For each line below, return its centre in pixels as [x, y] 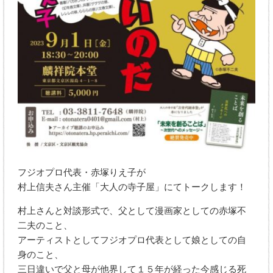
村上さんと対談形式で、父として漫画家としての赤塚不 [132, 211]
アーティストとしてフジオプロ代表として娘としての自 [132, 240]
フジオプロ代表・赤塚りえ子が [82, 172]
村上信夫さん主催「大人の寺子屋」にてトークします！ [132, 187]
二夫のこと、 [45, 225]
